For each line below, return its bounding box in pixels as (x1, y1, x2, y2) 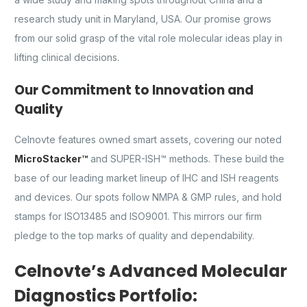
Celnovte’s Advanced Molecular (14, 259, 287, 282)
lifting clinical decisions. (14, 51, 119, 63)
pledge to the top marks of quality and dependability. (14, 229, 254, 241)
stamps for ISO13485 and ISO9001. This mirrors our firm (14, 210, 262, 222)
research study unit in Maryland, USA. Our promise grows (14, 12, 271, 25)
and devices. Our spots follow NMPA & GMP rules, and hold (14, 191, 282, 203)
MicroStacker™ (14, 152, 88, 164)
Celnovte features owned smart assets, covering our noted (14, 133, 282, 145)
